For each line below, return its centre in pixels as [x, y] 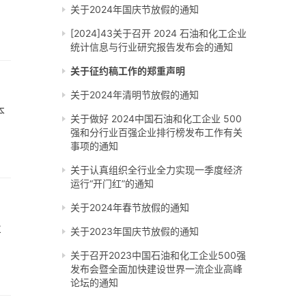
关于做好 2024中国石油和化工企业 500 [156, 119]
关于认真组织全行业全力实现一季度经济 [156, 170]
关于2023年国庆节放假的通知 [135, 231]
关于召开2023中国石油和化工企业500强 [158, 255]
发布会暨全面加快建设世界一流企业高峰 [156, 269]
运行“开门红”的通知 [112, 183]
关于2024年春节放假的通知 [130, 207]
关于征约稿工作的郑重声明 [128, 71]
